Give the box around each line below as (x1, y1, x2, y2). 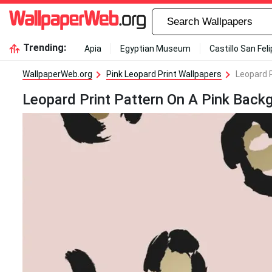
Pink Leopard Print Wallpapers (106, 69, 222, 79)
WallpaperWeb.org (22, 69, 92, 79)
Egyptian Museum (120, 44, 191, 53)
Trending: (22, 42, 66, 53)
